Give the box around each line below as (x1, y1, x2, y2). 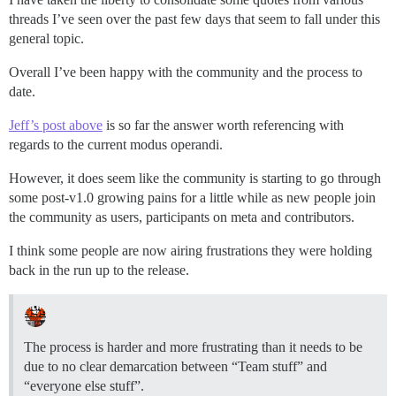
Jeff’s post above (9, 118, 103, 133)
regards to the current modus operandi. (9, 137, 223, 153)
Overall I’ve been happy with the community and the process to (9, 65, 362, 80)
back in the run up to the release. (9, 263, 189, 278)
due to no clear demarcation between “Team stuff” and (24, 359, 327, 375)
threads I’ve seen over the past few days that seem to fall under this (9, 11, 380, 27)
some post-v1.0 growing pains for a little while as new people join (9, 190, 376, 206)
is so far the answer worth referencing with (103, 118, 344, 133)
